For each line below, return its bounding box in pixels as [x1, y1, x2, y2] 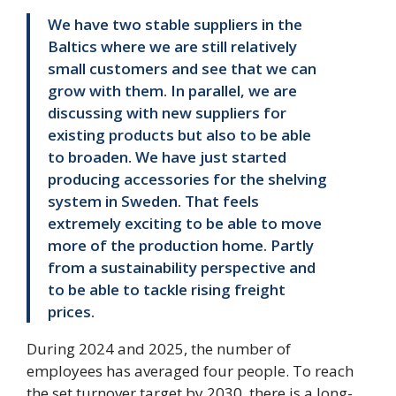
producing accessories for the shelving [48, 169, 327, 190]
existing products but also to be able [48, 125, 311, 146]
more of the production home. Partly [48, 235, 314, 256]
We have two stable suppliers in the [48, 14, 302, 35]
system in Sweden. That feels [48, 191, 259, 212]
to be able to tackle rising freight [48, 279, 286, 301]
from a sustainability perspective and [48, 257, 316, 278]
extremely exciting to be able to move [48, 213, 322, 234]
